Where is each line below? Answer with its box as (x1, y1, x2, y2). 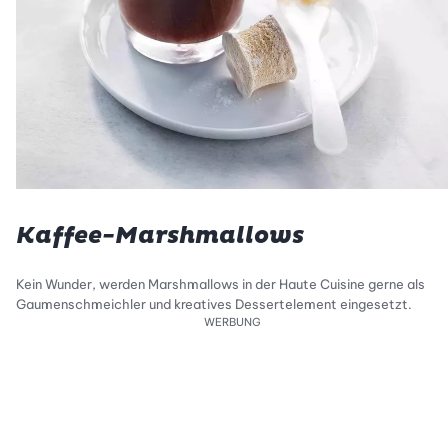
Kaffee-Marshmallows (16, 221, 304, 251)
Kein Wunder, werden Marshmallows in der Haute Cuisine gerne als (16, 276, 425, 293)
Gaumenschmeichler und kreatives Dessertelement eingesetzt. (16, 296, 412, 313)
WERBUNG (203, 315, 261, 330)
